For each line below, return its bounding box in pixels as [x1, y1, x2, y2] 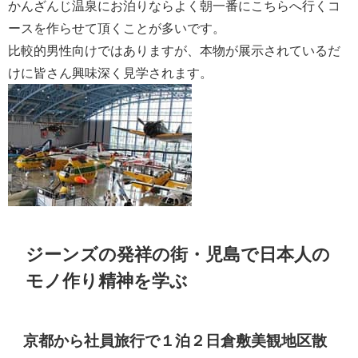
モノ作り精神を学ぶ [26, 272, 189, 290]
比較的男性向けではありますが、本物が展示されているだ [8, 43, 340, 57]
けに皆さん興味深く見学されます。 [8, 66, 213, 79]
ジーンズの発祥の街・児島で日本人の [26, 245, 331, 264]
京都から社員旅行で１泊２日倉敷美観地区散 [23, 333, 328, 349]
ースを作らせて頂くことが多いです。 [8, 21, 225, 34]
